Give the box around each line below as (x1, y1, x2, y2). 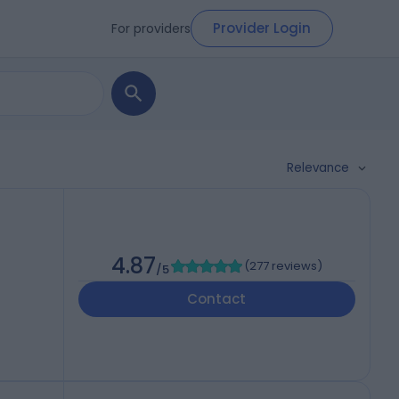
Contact (187, 289, 247, 309)
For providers (111, 19, 191, 37)
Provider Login (213, 19, 311, 37)
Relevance (287, 159, 349, 176)
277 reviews (248, 257, 317, 275)
